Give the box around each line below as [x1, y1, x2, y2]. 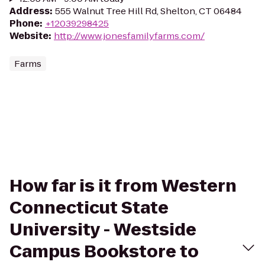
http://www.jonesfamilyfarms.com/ [54, 30, 205, 42]
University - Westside [9, 218, 196, 241]
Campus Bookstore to [9, 240, 199, 263]
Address [9, 5, 50, 17]
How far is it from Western [9, 174, 237, 198]
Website [9, 30, 49, 42]
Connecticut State [9, 196, 169, 219]
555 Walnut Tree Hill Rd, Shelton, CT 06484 [55, 5, 242, 17]
